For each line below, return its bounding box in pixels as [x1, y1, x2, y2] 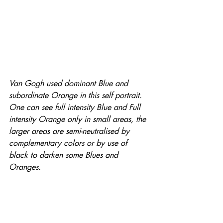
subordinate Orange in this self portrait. [9, 90, 144, 101]
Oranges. [9, 162, 41, 173]
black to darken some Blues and [9, 150, 120, 161]
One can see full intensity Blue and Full [9, 102, 143, 113]
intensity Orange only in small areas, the [9, 114, 148, 125]
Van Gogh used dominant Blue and [9, 78, 130, 89]
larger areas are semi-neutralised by [9, 126, 132, 137]
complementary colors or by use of [9, 138, 129, 149]
